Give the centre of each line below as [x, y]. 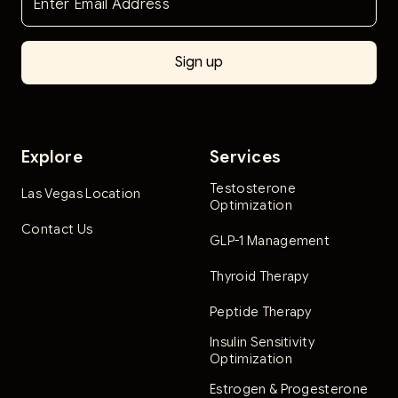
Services [246, 158]
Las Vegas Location [81, 194]
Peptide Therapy [261, 312]
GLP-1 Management [270, 241]
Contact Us [57, 230]
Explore [52, 158]
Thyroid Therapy [259, 277]
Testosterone [253, 189]
